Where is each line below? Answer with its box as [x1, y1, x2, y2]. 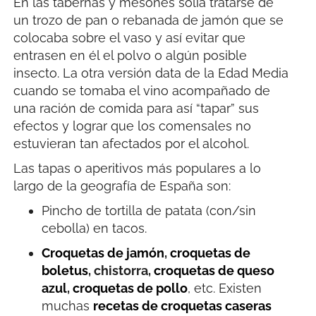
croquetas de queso [154, 263, 275, 279]
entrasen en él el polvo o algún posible [13, 48, 248, 63]
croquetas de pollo [73, 281, 188, 296]
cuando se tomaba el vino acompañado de [13, 83, 271, 99]
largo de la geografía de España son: [13, 178, 231, 194]
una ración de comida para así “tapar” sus [13, 101, 260, 116]
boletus [42, 263, 89, 279]
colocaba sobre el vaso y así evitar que [13, 30, 246, 46]
